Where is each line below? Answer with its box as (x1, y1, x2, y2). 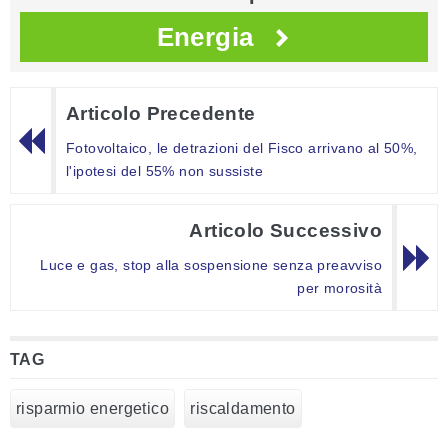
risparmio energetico (16, 400, 169, 418)
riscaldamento (190, 400, 296, 418)
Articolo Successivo (189, 220, 382, 242)
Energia (156, 22, 254, 53)
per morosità (297, 280, 382, 297)
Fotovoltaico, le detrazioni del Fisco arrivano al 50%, (66, 140, 418, 157)
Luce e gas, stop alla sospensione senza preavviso (40, 257, 382, 274)
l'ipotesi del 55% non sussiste (66, 163, 263, 180)
